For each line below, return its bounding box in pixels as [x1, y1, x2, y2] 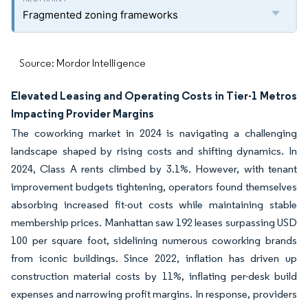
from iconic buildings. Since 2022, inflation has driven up [11, 252, 297, 265]
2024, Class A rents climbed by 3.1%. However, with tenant [11, 162, 297, 175]
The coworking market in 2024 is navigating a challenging [11, 126, 297, 140]
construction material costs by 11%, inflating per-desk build [11, 269, 297, 283]
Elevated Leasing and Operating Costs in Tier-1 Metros [11, 89, 297, 102]
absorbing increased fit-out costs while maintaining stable [11, 198, 297, 211]
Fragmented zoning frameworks [23, 8, 178, 21]
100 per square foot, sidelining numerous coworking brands [11, 234, 297, 247]
